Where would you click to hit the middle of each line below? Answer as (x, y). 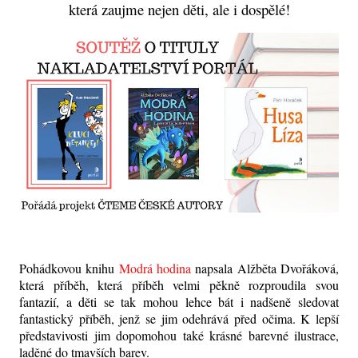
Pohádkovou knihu (69, 268)
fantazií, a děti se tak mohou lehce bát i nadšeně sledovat (179, 301)
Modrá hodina (155, 268)
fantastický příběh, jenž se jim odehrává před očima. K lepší (179, 318)
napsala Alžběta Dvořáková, (265, 268)
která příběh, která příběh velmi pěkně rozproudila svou (179, 284)
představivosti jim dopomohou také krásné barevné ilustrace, (179, 335)
